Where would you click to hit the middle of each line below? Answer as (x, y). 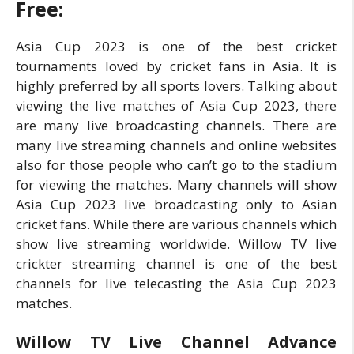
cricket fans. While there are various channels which (176, 224)
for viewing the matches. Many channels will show (176, 184)
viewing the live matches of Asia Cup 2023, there (176, 105)
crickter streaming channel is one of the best (176, 263)
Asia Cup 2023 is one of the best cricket (176, 46)
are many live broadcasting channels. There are (176, 125)
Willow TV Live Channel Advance (176, 342)
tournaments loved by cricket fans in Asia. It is (176, 66)
